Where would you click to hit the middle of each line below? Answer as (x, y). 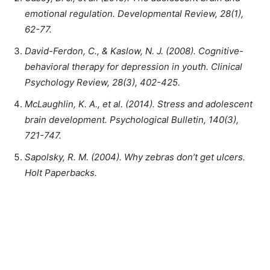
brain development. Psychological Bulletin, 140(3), (132, 120)
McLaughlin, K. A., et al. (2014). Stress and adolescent (139, 104)
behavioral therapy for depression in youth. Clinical (133, 67)
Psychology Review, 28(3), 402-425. (102, 83)
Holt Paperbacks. (61, 173)
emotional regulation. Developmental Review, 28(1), (134, 14)
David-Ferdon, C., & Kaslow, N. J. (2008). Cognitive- (134, 51)
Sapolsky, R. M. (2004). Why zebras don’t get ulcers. (135, 157)
